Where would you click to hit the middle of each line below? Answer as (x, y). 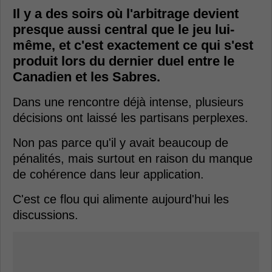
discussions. (46, 215)
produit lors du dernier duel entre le (124, 61)
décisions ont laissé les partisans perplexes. (131, 118)
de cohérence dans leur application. (108, 175)
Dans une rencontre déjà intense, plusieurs (128, 102)
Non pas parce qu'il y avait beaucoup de (121, 143)
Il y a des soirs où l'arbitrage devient (126, 14)
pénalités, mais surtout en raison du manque (133, 159)
